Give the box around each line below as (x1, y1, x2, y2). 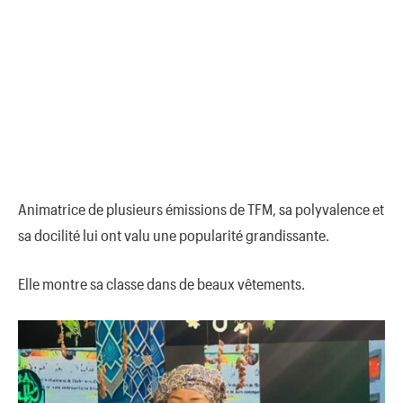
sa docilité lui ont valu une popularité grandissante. (18, 225, 329, 244)
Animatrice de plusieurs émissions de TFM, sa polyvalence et (18, 199, 384, 218)
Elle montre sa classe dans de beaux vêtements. (18, 274, 305, 293)
